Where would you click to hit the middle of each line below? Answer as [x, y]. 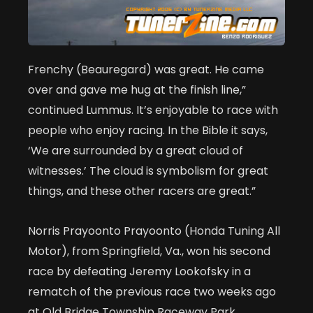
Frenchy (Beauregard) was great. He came [146, 70]
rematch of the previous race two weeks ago [152, 292]
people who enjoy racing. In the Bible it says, [148, 131]
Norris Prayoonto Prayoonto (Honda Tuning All [154, 231]
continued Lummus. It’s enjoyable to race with [153, 110]
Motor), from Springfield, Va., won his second [149, 252]
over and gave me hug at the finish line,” [137, 90]
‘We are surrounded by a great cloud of [136, 151]
